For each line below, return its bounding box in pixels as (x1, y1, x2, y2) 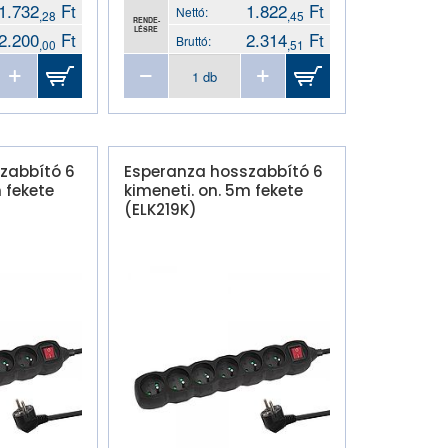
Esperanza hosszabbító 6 (124, 161, 323, 182)
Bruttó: (176, 32, 211, 49)
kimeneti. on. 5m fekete (124, 180, 303, 201)
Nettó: (176, 3, 208, 20)
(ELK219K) (124, 199, 197, 220)
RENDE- (132, 14, 160, 25)
